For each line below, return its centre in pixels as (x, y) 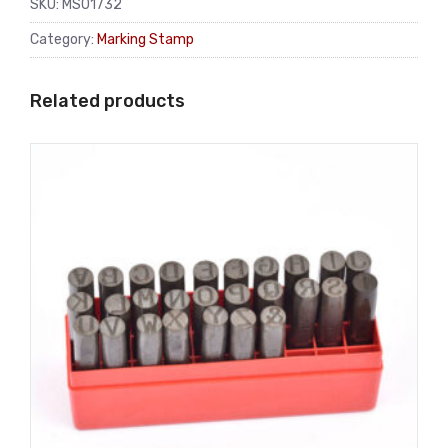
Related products (107, 100)
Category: (63, 39)
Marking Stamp (145, 39)
